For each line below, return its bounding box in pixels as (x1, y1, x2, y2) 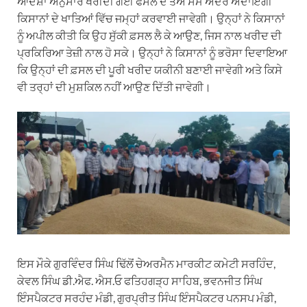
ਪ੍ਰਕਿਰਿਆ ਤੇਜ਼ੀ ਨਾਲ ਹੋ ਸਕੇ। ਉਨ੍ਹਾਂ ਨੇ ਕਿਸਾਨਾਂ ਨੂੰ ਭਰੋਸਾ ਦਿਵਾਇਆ (17, 45, 287, 59)
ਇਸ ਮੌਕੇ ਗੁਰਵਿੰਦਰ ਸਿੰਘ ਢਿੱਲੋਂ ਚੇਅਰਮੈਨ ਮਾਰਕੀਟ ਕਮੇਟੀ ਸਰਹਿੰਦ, (17, 256, 275, 270)
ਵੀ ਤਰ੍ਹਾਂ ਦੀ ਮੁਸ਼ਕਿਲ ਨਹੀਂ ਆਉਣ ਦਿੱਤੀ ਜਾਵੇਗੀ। (17, 79, 211, 93)
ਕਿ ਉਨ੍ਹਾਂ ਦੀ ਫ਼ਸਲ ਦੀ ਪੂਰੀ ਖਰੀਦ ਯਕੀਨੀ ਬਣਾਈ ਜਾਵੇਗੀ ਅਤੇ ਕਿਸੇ (17, 62, 282, 76)
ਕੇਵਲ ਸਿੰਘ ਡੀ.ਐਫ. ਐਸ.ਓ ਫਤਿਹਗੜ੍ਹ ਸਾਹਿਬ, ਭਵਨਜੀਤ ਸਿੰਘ (17, 273, 262, 287)
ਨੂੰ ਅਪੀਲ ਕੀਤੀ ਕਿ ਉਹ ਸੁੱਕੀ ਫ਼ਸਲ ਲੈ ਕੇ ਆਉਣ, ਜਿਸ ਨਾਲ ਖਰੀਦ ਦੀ (17, 28, 282, 42)
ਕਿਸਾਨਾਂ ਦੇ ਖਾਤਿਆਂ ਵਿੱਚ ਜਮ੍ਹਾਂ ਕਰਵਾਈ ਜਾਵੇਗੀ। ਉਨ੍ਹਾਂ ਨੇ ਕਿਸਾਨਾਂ (17, 11, 285, 25)
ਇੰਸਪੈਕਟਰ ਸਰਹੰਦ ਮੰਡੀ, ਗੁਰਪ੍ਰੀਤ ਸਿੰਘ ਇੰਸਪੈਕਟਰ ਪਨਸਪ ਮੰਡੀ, (17, 291, 276, 304)
